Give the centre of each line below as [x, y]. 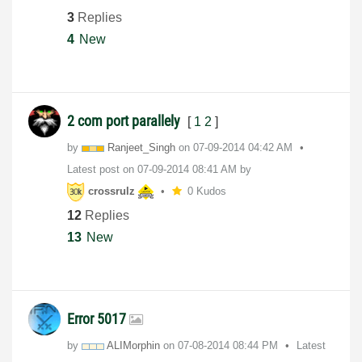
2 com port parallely [125, 121]
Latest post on [102, 170]
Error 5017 [98, 319]
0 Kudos [206, 192]
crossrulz [112, 192]
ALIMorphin [133, 346]
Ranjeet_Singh [141, 148]
